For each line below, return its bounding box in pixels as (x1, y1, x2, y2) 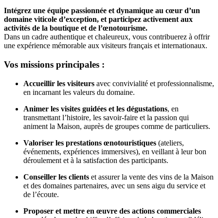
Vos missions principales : (4, 59, 105, 70)
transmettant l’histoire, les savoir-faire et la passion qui (23, 113, 189, 122)
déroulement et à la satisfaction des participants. (23, 156, 168, 164)
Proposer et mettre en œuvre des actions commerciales (23, 206, 201, 215)
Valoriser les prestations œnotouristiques (23, 138, 156, 147)
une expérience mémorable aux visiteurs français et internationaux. (4, 41, 207, 50)
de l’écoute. (23, 190, 59, 199)
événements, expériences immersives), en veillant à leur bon (23, 147, 206, 156)
